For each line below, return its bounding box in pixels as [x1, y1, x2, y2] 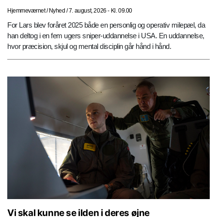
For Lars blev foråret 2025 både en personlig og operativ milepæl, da [7, 20, 205, 29]
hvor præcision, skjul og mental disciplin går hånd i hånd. [7, 42, 171, 50]
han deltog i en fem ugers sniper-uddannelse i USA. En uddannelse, [7, 31, 204, 40]
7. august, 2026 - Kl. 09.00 [68, 7, 133, 14]
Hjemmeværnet [7, 7, 45, 14]
